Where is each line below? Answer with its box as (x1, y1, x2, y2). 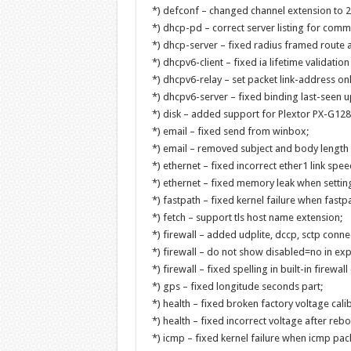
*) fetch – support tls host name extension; (151, 212, 342, 223)
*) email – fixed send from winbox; (151, 125, 309, 137)
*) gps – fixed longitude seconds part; (151, 280, 323, 292)
